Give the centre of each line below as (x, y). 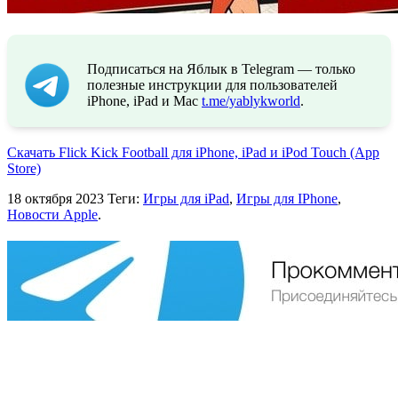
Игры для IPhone (287, 199)
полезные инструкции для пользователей (212, 85)
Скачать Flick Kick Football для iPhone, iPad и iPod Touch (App (193, 153)
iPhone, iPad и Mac (144, 101)
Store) (24, 169)
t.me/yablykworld (251, 101)
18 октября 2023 (56, 199)
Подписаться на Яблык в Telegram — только (221, 69)
